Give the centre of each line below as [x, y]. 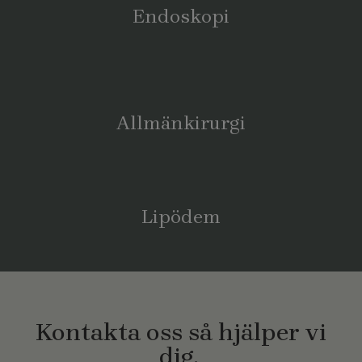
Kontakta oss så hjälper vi [181, 332]
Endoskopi [181, 16]
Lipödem [181, 217]
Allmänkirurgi [181, 123]
